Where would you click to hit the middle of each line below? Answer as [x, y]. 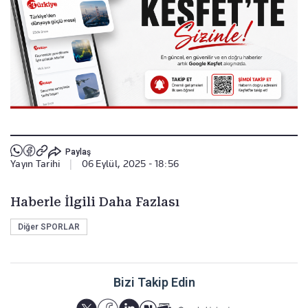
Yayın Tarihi [35, 164]
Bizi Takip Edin [154, 283]
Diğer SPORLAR [49, 227]
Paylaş [78, 152]
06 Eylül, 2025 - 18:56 [130, 164]
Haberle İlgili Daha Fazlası [95, 202]
